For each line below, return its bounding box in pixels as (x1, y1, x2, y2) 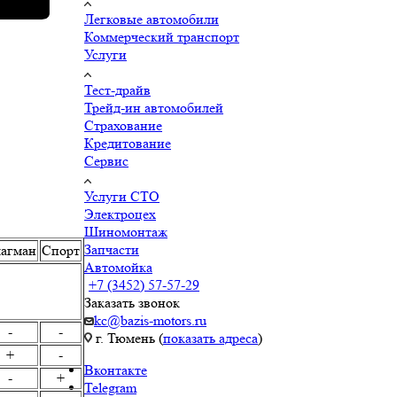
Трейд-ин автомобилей (84, 98, 223, 116)
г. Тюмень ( (92, 329, 163, 346)
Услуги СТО (84, 187, 160, 205)
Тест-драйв (84, 81, 151, 98)
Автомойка (84, 258, 152, 276)
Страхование (84, 116, 162, 134)
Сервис (84, 152, 128, 169)
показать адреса (163, 329, 258, 346)
